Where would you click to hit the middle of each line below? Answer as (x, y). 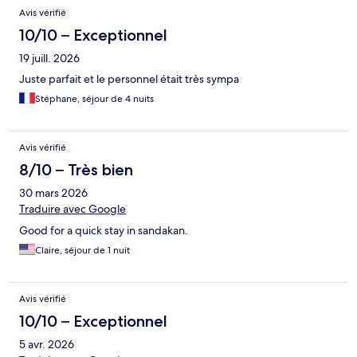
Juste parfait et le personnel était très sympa (129, 79)
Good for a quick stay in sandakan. (104, 231)
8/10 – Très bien (76, 170)
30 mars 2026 (53, 193)
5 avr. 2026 (47, 345)
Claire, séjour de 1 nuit (82, 251)
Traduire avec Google (73, 209)
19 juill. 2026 (49, 59)
